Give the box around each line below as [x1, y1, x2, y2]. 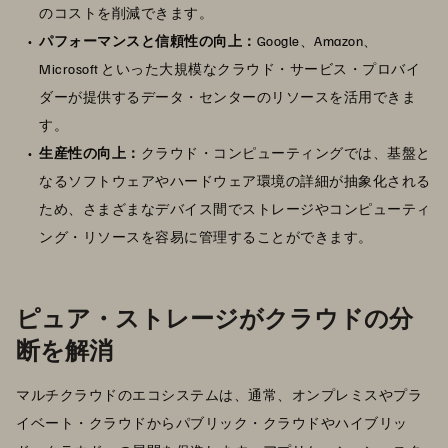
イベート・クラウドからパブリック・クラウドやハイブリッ [16, 413, 408, 431]
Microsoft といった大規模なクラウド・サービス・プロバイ [39, 59, 420, 77]
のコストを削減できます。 [39, 3, 213, 21]
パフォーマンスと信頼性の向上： [39, 31, 257, 49]
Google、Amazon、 [256, 31, 378, 49]
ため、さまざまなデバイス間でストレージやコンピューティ [39, 199, 431, 217]
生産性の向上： [39, 143, 141, 161]
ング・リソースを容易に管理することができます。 [39, 227, 373, 245]
